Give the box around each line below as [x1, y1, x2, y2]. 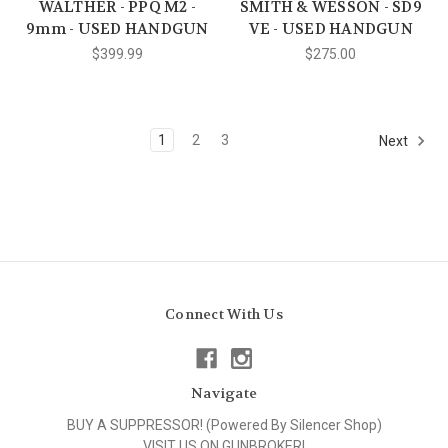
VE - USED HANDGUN [248, 18, 413, 39]
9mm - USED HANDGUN [26, 18, 209, 39]
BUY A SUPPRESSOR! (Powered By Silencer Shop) [66, 416, 382, 433]
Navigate [191, 383, 257, 402]
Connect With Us [165, 304, 283, 323]
